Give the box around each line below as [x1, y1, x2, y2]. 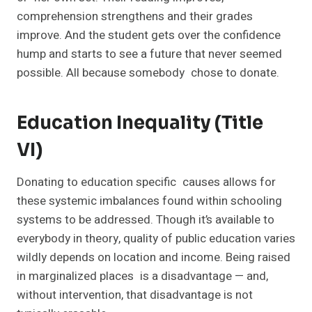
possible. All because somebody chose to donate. [17, 64, 279, 82]
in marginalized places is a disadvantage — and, [17, 267, 268, 286]
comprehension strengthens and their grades [17, 8, 253, 26]
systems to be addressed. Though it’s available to [17, 211, 281, 229]
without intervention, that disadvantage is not [17, 286, 253, 304]
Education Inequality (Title [17, 111, 272, 135]
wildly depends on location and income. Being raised [17, 249, 290, 267]
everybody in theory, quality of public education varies [17, 230, 295, 248]
